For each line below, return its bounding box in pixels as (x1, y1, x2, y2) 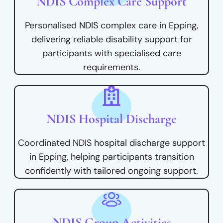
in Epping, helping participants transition (29, 151, 194, 163)
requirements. (83, 61, 140, 74)
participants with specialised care (42, 47, 181, 60)
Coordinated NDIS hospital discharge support (18, 137, 205, 149)
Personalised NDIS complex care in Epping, (25, 19, 198, 32)
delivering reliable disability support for (31, 33, 192, 46)
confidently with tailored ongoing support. (25, 165, 198, 177)
